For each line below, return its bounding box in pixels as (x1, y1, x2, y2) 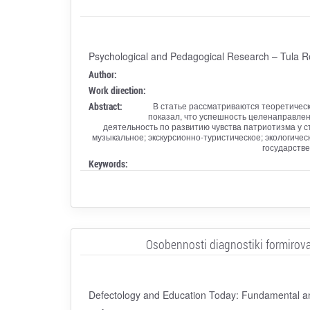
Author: (88, 67, 117, 81)
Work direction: (88, 83, 146, 97)
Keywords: (88, 156, 128, 170)
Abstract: (88, 99, 122, 113)
